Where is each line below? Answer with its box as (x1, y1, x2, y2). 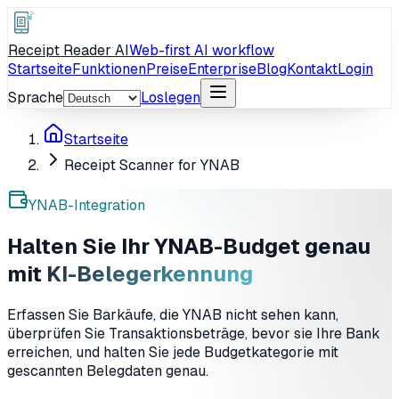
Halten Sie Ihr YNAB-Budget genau (7, 232, 370, 260)
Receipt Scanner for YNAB (64, 156, 240, 175)
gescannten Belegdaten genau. (7, 361, 208, 380)
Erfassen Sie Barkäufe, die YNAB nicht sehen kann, (7, 305, 338, 324)
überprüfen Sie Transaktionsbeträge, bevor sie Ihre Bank (7, 323, 380, 343)
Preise (146, 60, 188, 78)
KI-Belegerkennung (46, 259, 253, 288)
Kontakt (287, 60, 338, 78)
